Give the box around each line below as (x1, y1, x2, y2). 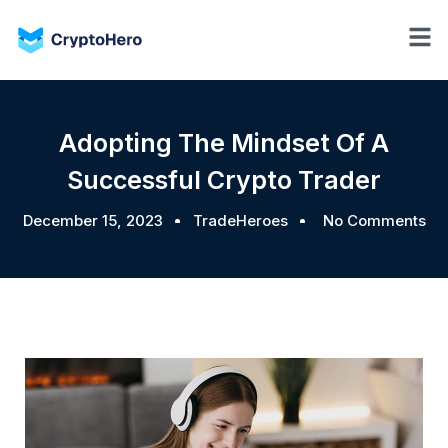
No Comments (322, 211, 426, 230)
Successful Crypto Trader (67, 165, 381, 195)
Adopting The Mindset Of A (59, 128, 389, 158)
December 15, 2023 (22, 211, 163, 230)
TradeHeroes (192, 211, 288, 230)
